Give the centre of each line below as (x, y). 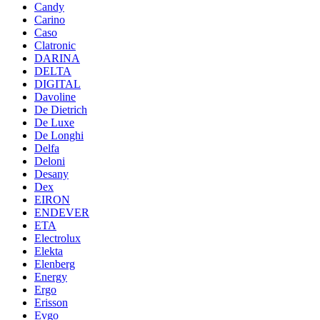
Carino (50, 19)
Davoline (55, 96)
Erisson (51, 302)
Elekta (49, 251)
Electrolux (57, 238)
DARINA (57, 58)
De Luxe (54, 122)
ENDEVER (62, 212)
